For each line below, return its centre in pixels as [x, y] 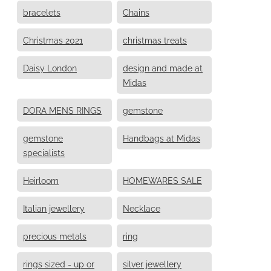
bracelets [42, 11]
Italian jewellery [54, 207]
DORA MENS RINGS [62, 109]
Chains [136, 11]
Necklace [142, 207]
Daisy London [50, 67]
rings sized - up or [59, 263]
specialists [44, 152]
